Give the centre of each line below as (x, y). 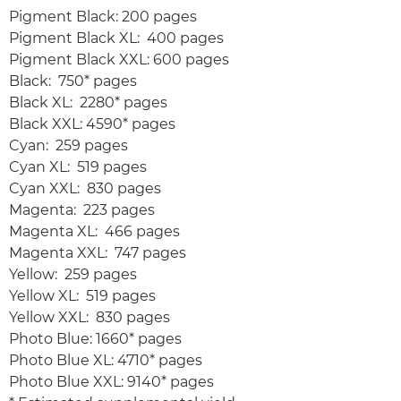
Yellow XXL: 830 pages (90, 318)
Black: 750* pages (73, 81)
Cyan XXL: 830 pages (85, 189)
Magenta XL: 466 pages (94, 232)
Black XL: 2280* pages (88, 103)
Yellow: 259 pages (73, 275)
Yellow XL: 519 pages (82, 296)
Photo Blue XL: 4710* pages (106, 361)
